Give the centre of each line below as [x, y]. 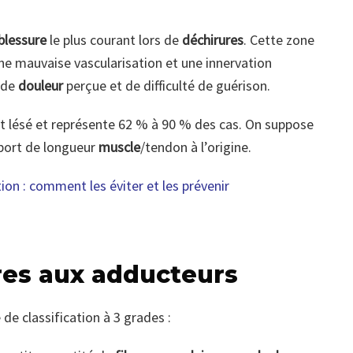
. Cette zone [279, 40]
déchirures [211, 40]
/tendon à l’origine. [196, 147]
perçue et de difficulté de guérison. [168, 86]
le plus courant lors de [113, 40]
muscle [119, 147]
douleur [42, 86]
